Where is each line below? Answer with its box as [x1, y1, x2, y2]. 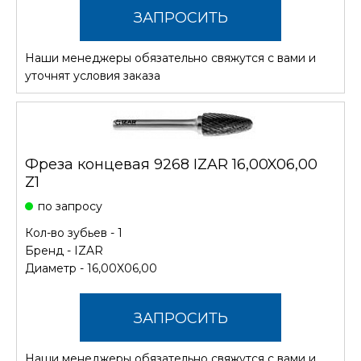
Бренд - [25, 243, 74, 258]
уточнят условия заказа [25, 68, 160, 83]
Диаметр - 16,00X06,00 [25, 260, 157, 276]
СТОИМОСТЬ [131, 56, 230, 75]
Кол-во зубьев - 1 [25, 225, 122, 240]
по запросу [38, 198, 102, 214]
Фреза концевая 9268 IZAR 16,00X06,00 [25, 155, 317, 173]
